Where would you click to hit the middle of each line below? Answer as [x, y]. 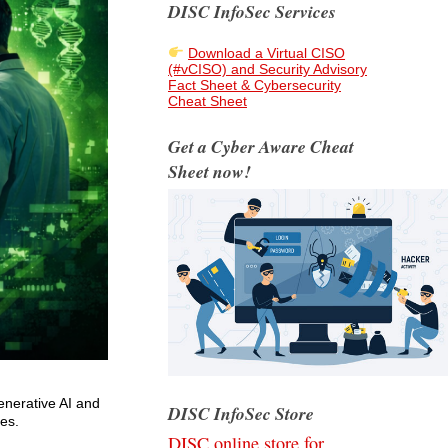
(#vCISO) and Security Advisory [267, 69]
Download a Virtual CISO [267, 53]
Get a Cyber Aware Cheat [261, 146]
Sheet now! [209, 171]
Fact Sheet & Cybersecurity [254, 85]
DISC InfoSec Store [241, 413]
